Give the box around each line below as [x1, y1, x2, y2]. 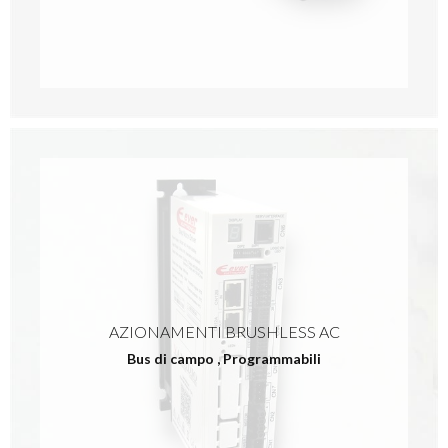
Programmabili [223, 349, 321, 367]
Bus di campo [127, 349, 214, 367]
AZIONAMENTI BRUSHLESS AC [108, 321, 340, 341]
